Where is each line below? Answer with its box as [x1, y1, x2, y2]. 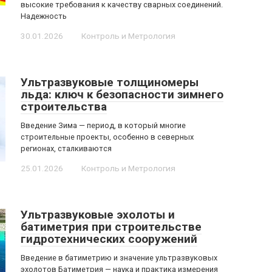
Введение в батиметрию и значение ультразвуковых [21, 253, 217, 262]
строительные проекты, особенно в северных [21, 132, 194, 141]
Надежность [21, 12, 67, 21]
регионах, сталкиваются [21, 144, 112, 153]
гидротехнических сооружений [21, 232, 197, 246]
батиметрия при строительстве [21, 220, 202, 234]
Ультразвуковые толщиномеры [21, 75, 199, 89]
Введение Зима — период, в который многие [21, 121, 186, 130]
